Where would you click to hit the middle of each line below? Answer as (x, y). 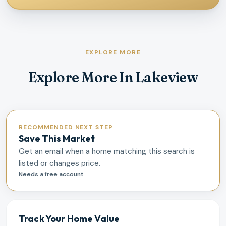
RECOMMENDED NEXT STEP (66, 127)
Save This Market (57, 138)
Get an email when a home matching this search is (107, 151)
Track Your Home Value (69, 218)
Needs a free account (51, 174)
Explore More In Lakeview (113, 77)
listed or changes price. (60, 163)
